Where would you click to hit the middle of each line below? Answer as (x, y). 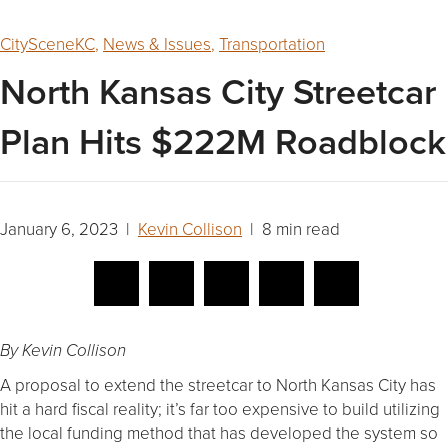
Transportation (272, 44)
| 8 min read (291, 229)
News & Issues (157, 44)
